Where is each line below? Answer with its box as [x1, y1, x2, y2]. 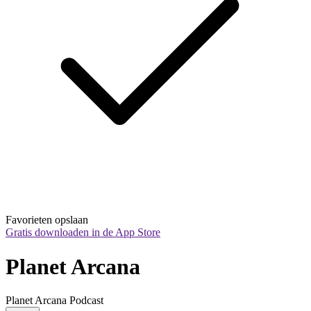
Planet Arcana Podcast [6, 294, 103, 307]
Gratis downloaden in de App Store [6, 226, 160, 239]
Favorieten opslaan [6, 214, 88, 226]
